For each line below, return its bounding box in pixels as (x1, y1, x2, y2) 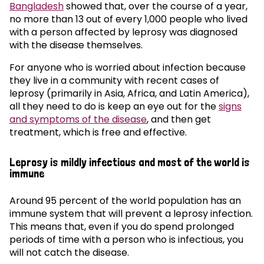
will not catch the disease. (9, 245, 129, 259)
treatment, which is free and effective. (9, 126, 187, 140)
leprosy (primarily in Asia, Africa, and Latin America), (9, 87, 249, 101)
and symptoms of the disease (9, 113, 147, 127)
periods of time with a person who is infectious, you (9, 232, 243, 246)
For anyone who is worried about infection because (9, 61, 246, 75)
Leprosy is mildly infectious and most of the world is (9, 156, 250, 170)
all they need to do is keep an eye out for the (9, 100, 219, 114)
